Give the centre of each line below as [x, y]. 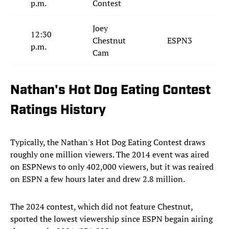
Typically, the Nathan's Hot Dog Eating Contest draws [108, 142]
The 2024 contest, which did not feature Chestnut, [101, 207]
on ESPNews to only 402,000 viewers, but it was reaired [112, 167]
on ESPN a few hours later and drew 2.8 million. [98, 179]
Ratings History [58, 111]
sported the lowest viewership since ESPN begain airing [111, 219]
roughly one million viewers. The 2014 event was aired [110, 155]
